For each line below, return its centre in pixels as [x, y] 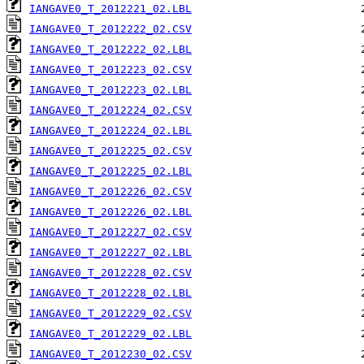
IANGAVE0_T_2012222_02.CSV [110, 29]
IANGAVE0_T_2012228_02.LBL [110, 293]
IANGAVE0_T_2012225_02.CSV [110, 151]
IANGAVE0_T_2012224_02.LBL [110, 131]
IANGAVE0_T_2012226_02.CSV [110, 192]
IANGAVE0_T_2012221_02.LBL [110, 9]
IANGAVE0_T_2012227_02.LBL [110, 253]
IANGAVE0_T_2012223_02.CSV [110, 70]
